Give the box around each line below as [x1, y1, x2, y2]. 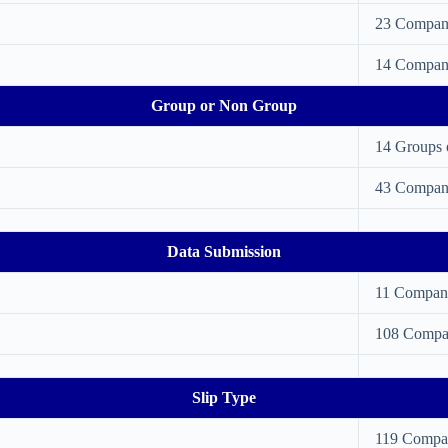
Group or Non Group [151, 97, 297, 114]
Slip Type [192, 389, 256, 406]
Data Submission [167, 243, 281, 260]
